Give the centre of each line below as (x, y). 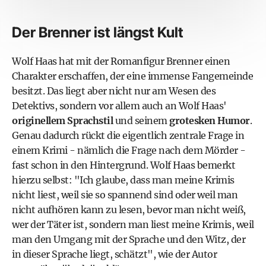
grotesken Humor (210, 121)
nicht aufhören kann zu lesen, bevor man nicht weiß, (129, 210)
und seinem (141, 121)
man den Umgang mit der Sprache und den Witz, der (129, 240)
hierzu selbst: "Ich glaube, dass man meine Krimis (123, 180)
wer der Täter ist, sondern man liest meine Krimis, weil (133, 225)
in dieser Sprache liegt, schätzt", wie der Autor (114, 254)
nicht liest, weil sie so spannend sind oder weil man (125, 195)
